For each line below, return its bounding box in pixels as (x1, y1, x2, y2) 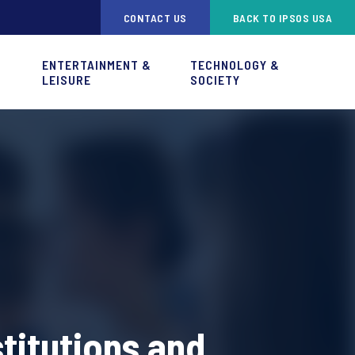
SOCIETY (190, 71, 241, 87)
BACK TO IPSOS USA (232, 10, 332, 25)
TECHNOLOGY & (190, 56, 281, 72)
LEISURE (41, 71, 91, 87)
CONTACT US (123, 10, 187, 25)
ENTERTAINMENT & (41, 56, 151, 72)
